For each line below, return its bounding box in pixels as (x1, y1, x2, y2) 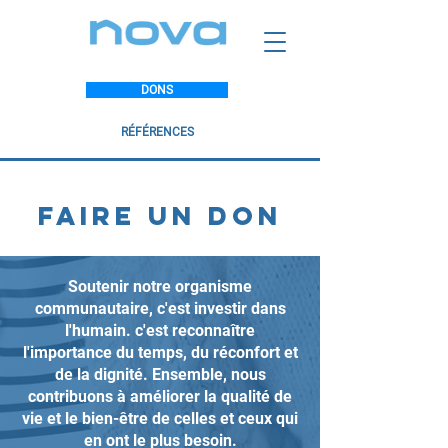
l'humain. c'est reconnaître (65, 321, 255, 340)
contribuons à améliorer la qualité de (28, 387, 292, 406)
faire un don (38, 199, 282, 232)
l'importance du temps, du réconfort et (22, 343, 298, 362)
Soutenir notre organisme (68, 277, 252, 296)
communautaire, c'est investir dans (34, 299, 286, 318)
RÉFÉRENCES (120, 125, 194, 139)
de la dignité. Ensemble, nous (54, 365, 266, 384)
